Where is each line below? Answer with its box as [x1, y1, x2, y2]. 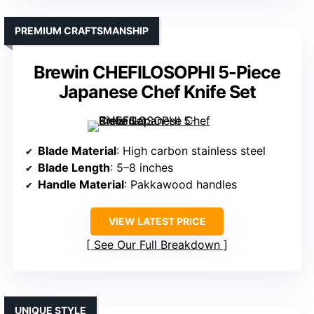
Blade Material [38, 143, 116, 158]
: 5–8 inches [110, 160, 173, 175]
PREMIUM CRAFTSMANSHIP [15, 24, 149, 36]
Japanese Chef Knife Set [58, 81, 256, 102]
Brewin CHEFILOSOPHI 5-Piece [34, 61, 280, 83]
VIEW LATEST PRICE [108, 214, 206, 227]
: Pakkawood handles [124, 177, 237, 191]
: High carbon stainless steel [116, 143, 266, 158]
